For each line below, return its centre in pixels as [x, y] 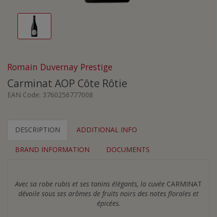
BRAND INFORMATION [52, 149]
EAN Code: [25, 94]
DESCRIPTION [38, 129]
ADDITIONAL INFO [107, 129]
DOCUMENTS [128, 149]
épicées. [108, 203]
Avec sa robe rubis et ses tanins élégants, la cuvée [91, 184]
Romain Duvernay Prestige [60, 67]
